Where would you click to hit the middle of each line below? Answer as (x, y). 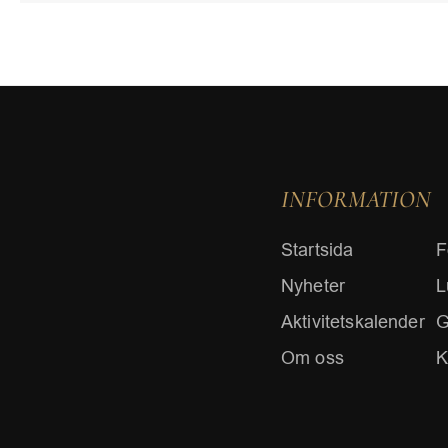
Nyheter (313, 286)
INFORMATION (355, 199)
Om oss (312, 358)
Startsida (317, 250)
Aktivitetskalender (352, 322)
